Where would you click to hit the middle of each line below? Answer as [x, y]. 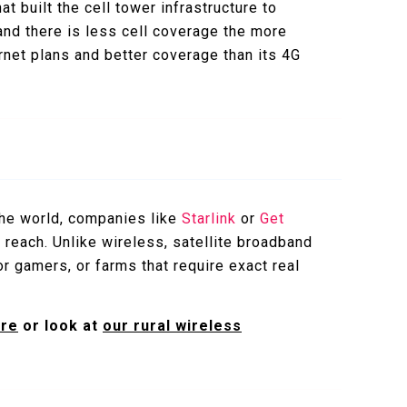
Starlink [209, 218]
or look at [60, 325]
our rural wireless [172, 325]
